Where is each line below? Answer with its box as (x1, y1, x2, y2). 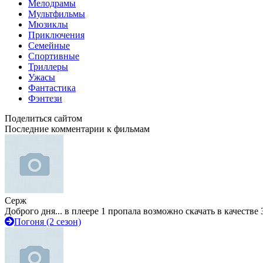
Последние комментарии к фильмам (5, 124, 150, 134)
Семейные (28, 41, 70, 50)
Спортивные (28, 51, 79, 61)
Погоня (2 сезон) (14, 217, 81, 227)
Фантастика (28, 83, 76, 93)
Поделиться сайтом (5, 113, 82, 123)
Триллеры (28, 62, 68, 72)
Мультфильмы (28, 9, 85, 19)
